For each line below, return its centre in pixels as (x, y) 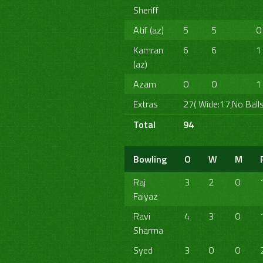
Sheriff (146, 10)
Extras (146, 104)
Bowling (150, 159)
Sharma (148, 230)
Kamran (148, 50)
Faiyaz (146, 196)
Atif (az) (149, 30)
